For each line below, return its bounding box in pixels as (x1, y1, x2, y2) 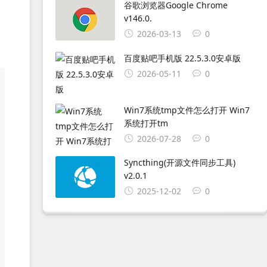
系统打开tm (123, 117, 168, 129)
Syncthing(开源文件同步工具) (123, 157, 235, 169)
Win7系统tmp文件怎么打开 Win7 (123, 104, 250, 116)
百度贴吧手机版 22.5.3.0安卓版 (123, 52, 241, 64)
